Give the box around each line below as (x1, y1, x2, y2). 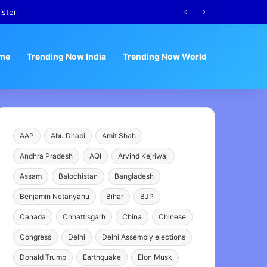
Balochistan (58, 172, 98, 181)
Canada (20, 212, 46, 221)
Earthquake (83, 253, 122, 262)
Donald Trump (20, 253, 67, 262)
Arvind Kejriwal (118, 151, 169, 160)
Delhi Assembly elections (102, 232, 186, 241)
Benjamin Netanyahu (20, 192, 90, 201)
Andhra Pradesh (20, 151, 73, 160)
